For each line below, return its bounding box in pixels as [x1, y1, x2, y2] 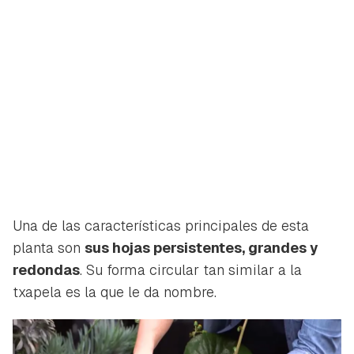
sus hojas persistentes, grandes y [85, 239, 318, 258]
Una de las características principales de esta [13, 217, 309, 235]
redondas [13, 261, 80, 280]
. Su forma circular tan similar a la [80, 261, 302, 280]
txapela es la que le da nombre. [13, 283, 217, 302]
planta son [13, 239, 85, 258]
